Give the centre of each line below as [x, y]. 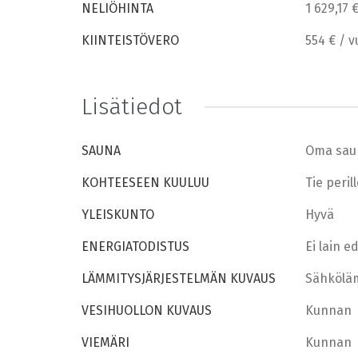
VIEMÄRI [105, 342]
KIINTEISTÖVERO [130, 40]
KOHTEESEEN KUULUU [145, 182]
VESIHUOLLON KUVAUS [147, 310]
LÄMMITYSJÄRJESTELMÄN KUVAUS [179, 278]
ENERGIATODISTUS [135, 246]
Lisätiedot [132, 106]
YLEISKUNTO [118, 214]
